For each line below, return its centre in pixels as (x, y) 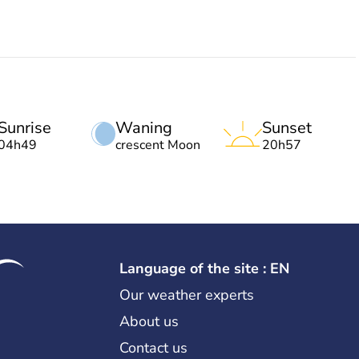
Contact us (153, 347)
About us (149, 321)
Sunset (287, 127)
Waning (144, 127)
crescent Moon (158, 145)
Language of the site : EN (204, 268)
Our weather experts (186, 294)
